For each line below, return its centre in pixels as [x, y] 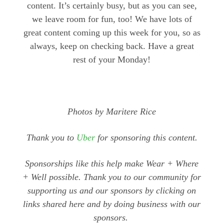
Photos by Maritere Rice [112, 112]
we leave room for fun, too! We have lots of [112, 19]
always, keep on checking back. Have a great [112, 46]
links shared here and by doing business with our [112, 204]
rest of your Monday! [112, 60]
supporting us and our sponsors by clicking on [112, 191]
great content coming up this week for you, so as [112, 33]
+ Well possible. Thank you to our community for [112, 177]
